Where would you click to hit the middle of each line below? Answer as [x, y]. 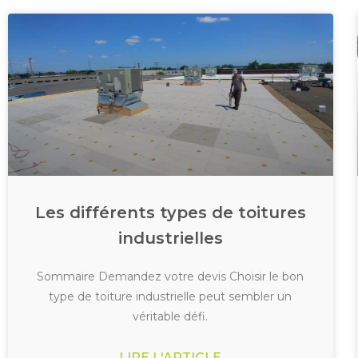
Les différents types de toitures [170, 213]
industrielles [170, 239]
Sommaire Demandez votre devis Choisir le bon [171, 277]
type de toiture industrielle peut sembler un [171, 297]
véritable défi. [171, 317]
